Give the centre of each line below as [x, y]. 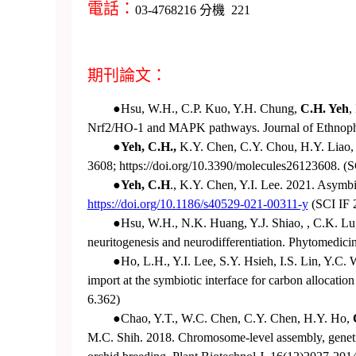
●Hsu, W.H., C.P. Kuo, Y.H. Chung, [193, 108]
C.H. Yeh [324, 108]
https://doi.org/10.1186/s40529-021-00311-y [197, 203]
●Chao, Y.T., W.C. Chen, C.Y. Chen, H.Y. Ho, [220, 318]
